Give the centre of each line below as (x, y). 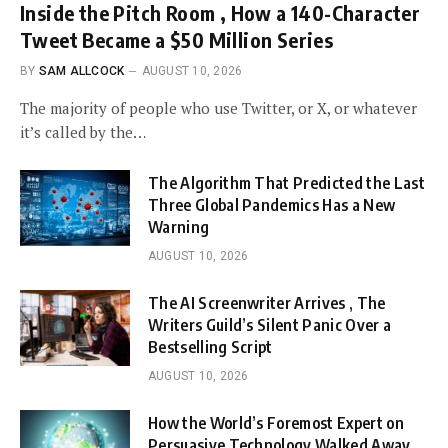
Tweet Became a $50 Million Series (177, 39)
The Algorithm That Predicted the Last (286, 182)
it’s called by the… (83, 131)
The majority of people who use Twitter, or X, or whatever (218, 107)
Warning (179, 226)
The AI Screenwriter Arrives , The (267, 302)
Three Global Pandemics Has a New (272, 204)
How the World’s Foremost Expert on (276, 422)
